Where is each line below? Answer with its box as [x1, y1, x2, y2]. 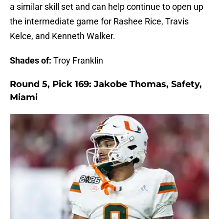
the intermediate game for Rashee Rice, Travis [10, 16, 189, 27]
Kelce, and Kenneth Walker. [10, 31, 115, 42]
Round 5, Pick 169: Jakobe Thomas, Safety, [10, 79, 202, 90]
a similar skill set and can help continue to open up [10, 1, 203, 12]
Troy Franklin [51, 55, 103, 66]
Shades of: [10, 55, 51, 66]
